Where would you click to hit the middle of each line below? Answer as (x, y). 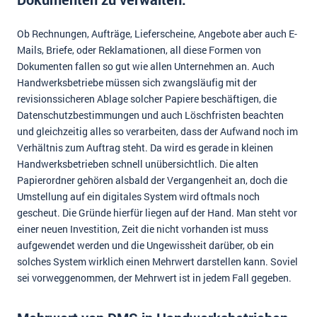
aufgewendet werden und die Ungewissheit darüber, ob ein (145, 245)
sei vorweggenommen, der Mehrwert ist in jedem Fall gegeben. (155, 278)
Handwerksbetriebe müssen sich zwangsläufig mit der (137, 82)
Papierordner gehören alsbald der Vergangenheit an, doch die (152, 180)
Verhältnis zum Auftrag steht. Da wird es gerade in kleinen (145, 148)
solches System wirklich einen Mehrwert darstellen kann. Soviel (157, 261)
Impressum (42, 17)
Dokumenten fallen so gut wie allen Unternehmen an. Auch (146, 66)
